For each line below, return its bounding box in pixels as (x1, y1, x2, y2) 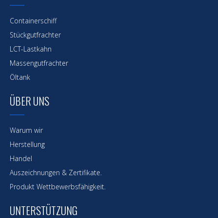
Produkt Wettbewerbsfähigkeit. (10, 182, 106, 191)
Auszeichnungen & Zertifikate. (10, 168, 102, 177)
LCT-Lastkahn (10, 44, 52, 54)
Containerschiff (10, 16, 56, 25)
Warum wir (10, 126, 43, 135)
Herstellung (10, 140, 45, 149)
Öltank (10, 73, 30, 82)
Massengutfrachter (10, 58, 68, 68)
